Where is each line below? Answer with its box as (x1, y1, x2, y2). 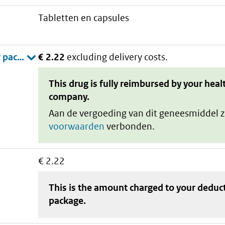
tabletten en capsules (43, 12, 130, 24)
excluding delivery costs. (67, 51, 168, 63)
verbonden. (104, 120, 155, 132)
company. (49, 91, 90, 103)
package (49, 195, 84, 207)
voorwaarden (49, 120, 105, 132)
